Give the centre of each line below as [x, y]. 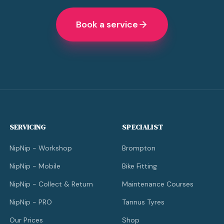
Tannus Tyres [143, 202]
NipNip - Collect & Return [51, 184]
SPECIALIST [142, 127]
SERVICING [27, 127]
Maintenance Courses [157, 184]
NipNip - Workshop [40, 148]
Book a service [107, 24]
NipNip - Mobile [35, 166]
